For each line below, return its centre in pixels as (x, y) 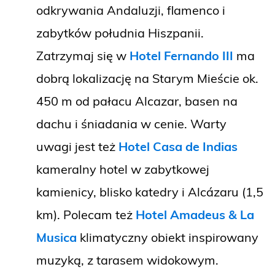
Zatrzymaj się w (81, 56)
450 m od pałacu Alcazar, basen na (137, 101)
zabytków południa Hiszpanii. (120, 33)
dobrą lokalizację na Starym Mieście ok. (147, 79)
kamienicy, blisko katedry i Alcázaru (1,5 (150, 192)
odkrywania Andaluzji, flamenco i (131, 10)
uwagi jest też (77, 147)
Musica (56, 238)
